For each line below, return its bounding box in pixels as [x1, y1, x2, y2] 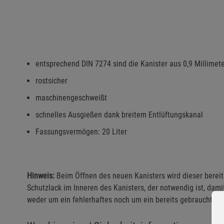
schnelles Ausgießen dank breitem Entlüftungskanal [35, 109, 203, 119]
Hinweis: [27, 170, 54, 180]
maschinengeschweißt [35, 92, 107, 102]
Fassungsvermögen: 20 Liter [35, 126, 127, 136]
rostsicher [35, 75, 67, 85]
